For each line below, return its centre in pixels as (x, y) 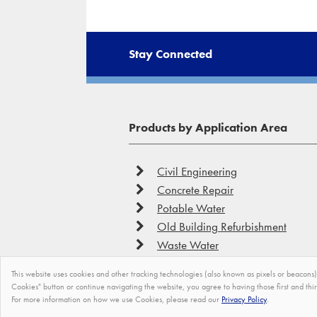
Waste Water (188, 244)
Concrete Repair (195, 189)
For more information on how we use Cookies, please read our (116, 299)
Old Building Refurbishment (222, 226)
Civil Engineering (197, 171)
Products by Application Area (208, 127)
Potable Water (191, 208)
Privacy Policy (244, 299)
